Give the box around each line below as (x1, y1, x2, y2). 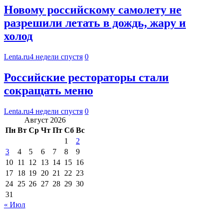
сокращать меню (4, 84, 93, 97)
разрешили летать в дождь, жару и (4, 17, 186, 30)
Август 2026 (24, 115, 66, 124)
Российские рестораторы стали (4, 71, 169, 84)
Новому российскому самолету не (4, 3, 182, 17)
